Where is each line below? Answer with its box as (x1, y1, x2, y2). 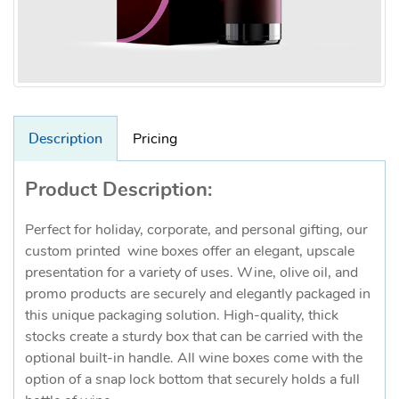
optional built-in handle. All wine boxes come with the (25, 350, 362, 365)
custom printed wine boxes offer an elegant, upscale (25, 243, 354, 258)
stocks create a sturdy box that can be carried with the (25, 329, 362, 344)
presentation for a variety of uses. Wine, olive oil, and (25, 265, 358, 280)
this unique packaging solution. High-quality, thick (25, 307, 338, 322)
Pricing (133, 131, 177, 146)
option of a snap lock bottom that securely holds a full (25, 371, 360, 387)
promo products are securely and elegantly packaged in (25, 286, 370, 301)
